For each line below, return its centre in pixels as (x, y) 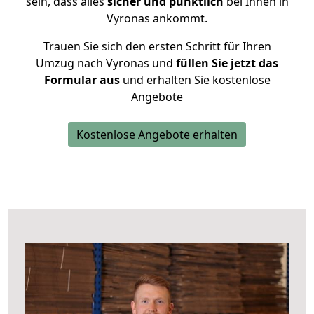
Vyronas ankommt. (157, 18)
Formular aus (82, 80)
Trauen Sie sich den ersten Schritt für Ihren (157, 46)
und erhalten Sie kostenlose (195, 80)
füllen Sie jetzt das (226, 63)
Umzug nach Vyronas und (104, 63)
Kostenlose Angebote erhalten (157, 135)
